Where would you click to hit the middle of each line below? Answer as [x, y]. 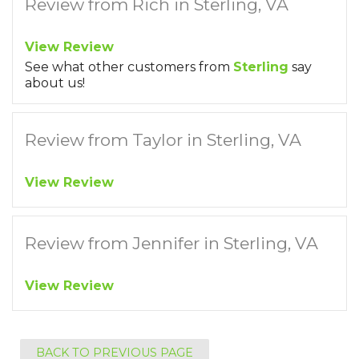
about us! [55, 83]
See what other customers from [129, 67]
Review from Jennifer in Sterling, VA [171, 243]
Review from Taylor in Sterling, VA [163, 140]
